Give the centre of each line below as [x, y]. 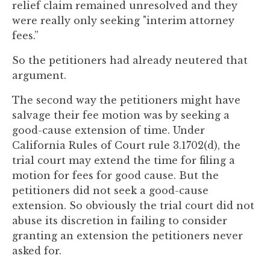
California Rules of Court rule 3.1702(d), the [126, 145]
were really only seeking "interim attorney [123, 20]
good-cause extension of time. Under [108, 130]
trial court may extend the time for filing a [124, 160]
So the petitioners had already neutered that [130, 60]
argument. [39, 75]
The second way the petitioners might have [126, 100]
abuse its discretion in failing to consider [120, 221]
